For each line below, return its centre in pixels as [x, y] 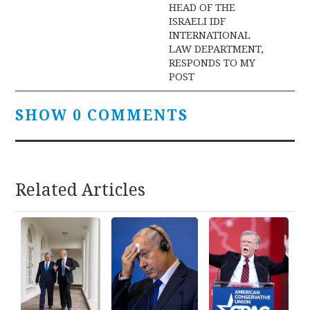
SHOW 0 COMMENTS [102, 115]
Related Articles [81, 190]
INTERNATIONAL [210, 35]
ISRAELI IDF [198, 21]
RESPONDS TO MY [212, 63]
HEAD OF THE [202, 7]
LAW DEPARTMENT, [217, 49]
